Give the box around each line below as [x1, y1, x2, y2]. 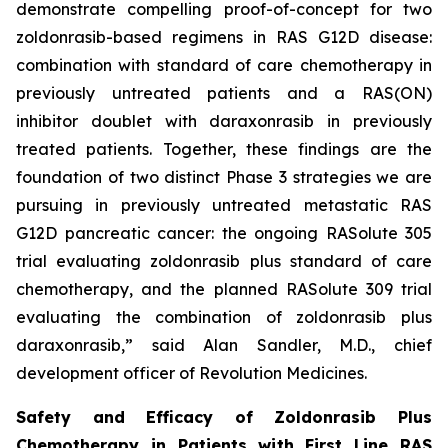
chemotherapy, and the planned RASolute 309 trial [16, 279, 432, 299]
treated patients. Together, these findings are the [16, 139, 432, 159]
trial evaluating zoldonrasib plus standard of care [16, 251, 432, 271]
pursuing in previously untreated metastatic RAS [16, 195, 432, 215]
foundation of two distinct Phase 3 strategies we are [16, 167, 432, 187]
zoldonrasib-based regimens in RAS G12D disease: [16, 27, 432, 47]
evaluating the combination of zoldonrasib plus [16, 307, 432, 327]
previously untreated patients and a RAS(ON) [16, 83, 432, 103]
